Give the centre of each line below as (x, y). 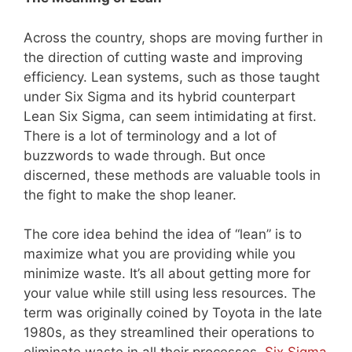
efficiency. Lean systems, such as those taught (172, 77)
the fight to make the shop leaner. (130, 194)
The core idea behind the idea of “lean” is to (163, 234)
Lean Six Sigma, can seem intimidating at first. (170, 116)
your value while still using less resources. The (170, 293)
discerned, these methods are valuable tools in (172, 175)
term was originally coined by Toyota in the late (173, 313)
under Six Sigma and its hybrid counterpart (159, 96)
